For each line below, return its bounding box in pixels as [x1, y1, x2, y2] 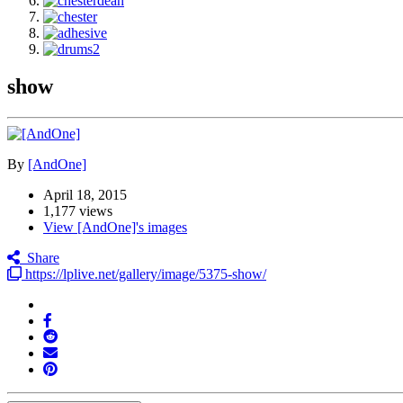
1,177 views [43, 203, 112, 219]
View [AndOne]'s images [43, 219, 187, 236]
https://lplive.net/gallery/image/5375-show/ [22, 266, 266, 282]
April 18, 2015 [43, 187, 127, 203]
